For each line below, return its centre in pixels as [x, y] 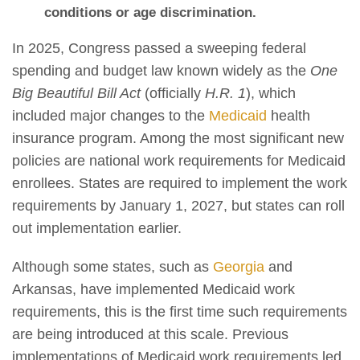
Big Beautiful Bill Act [76, 93]
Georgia [239, 266]
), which [271, 93]
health [288, 115]
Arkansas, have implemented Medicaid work [153, 289]
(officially [173, 93]
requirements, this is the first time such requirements [180, 311]
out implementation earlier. [97, 228]
